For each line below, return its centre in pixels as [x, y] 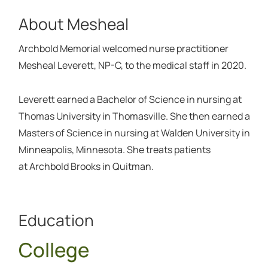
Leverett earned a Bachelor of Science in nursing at [130, 99]
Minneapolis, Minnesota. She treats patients [114, 149]
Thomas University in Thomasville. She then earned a [134, 116]
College [54, 249]
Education [56, 220]
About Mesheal [73, 24]
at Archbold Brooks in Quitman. [86, 166]
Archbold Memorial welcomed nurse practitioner [123, 48]
